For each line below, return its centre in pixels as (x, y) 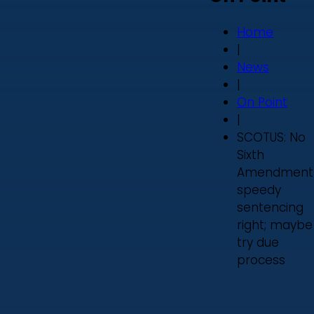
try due (258, 242)
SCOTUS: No (271, 137)
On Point (262, 102)
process (261, 260)
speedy (259, 190)
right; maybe (275, 225)
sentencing (270, 207)
